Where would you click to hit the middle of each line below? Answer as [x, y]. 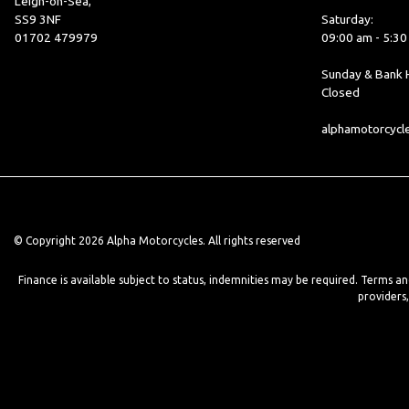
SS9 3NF [38, 20]
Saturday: [347, 20]
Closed [340, 93]
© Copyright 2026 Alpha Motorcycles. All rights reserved [157, 241]
